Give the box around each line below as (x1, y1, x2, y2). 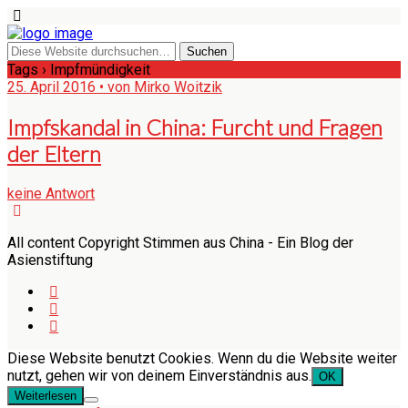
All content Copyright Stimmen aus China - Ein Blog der (7, 233, 353, 251)
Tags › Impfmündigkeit (7, 61, 150, 78)
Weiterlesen (15, 388, 76, 403)
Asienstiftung (7, 250, 93, 269)
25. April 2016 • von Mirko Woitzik (7, 78, 222, 96)
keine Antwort (7, 184, 95, 202)
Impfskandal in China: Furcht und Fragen (7, 113, 382, 140)
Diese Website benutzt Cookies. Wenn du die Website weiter (7, 349, 397, 367)
